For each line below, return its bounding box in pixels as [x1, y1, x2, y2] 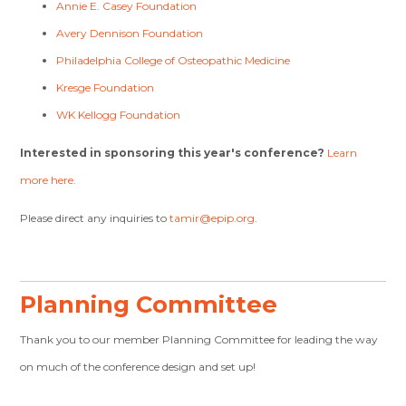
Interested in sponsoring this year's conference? [20, 145, 328, 159]
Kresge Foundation [56, 80, 155, 94]
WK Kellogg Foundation [56, 107, 181, 121]
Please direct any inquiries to [20, 210, 170, 225]
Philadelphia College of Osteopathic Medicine [56, 53, 291, 67]
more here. [20, 172, 77, 187]
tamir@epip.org [169, 210, 256, 225]
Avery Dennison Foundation [56, 25, 204, 40]
